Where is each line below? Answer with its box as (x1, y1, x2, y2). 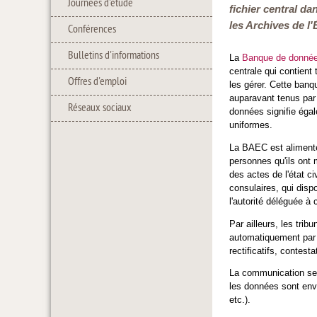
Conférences (68, 23, 116, 37)
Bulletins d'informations (68, 49, 159, 63)
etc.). (229, 294, 250, 306)
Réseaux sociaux (68, 101, 132, 115)
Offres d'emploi (68, 75, 127, 89)
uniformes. (229, 120, 272, 130)
